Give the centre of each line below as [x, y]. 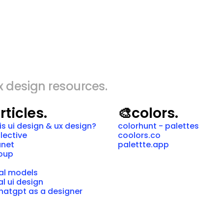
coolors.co [139, 135]
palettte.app [143, 145]
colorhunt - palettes [158, 126]
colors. [155, 113]
